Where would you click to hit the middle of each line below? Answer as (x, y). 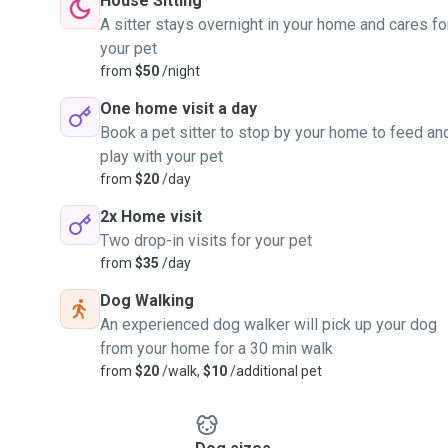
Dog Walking (147, 300)
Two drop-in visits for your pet (206, 240)
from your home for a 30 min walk (216, 348)
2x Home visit (151, 216)
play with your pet (161, 156)
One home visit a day (178, 108)
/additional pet (274, 371)
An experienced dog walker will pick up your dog (268, 324)
